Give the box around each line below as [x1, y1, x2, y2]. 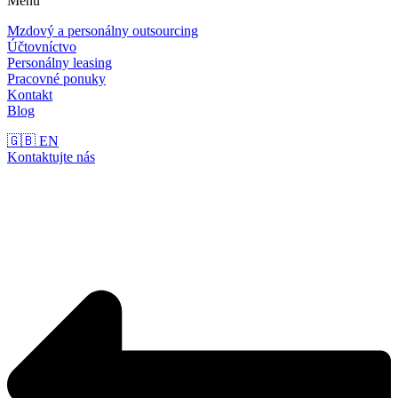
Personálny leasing [7, 55, 112, 70]
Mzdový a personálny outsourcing [7, 23, 198, 38]
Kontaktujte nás [7, 149, 95, 164]
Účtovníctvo [7, 39, 76, 54]
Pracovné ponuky [7, 71, 106, 86]
